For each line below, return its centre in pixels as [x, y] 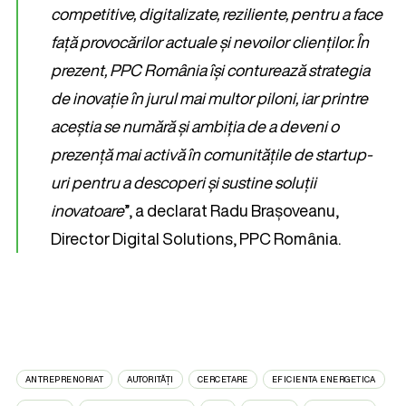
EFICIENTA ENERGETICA [324, 379]
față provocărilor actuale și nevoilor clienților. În [210, 42]
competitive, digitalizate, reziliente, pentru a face [217, 14]
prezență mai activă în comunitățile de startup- [212, 154]
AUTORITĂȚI [150, 379]
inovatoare [87, 210]
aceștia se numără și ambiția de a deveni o [195, 126]
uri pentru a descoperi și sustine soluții [184, 182]
